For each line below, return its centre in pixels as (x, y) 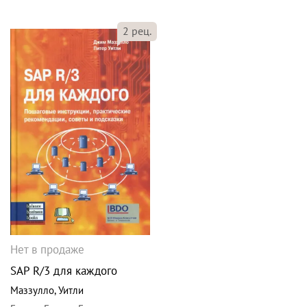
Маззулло (32, 291)
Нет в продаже (47, 250)
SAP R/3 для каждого (64, 271)
